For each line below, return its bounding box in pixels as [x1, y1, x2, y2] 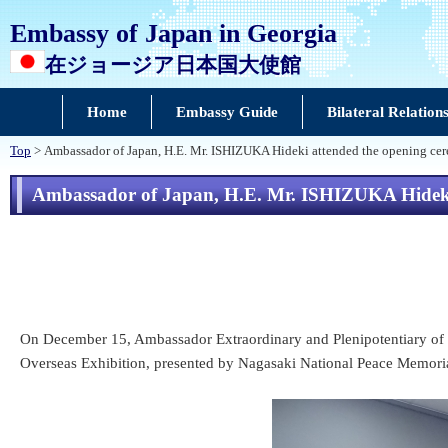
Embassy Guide [175, 104, 278, 120]
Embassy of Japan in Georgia [10, 18, 337, 48]
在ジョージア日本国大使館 [45, 53, 301, 76]
